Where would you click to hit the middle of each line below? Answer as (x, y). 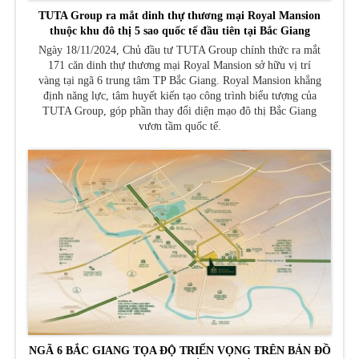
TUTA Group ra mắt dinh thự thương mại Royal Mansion (179, 16)
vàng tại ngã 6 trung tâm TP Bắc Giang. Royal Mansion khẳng (179, 81)
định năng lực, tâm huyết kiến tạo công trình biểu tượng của (179, 96)
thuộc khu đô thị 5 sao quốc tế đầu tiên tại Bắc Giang (179, 31)
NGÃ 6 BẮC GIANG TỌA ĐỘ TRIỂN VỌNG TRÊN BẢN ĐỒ (179, 350)
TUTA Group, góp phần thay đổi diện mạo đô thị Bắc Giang (179, 111)
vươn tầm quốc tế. (179, 127)
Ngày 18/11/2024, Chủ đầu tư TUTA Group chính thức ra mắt (179, 50)
